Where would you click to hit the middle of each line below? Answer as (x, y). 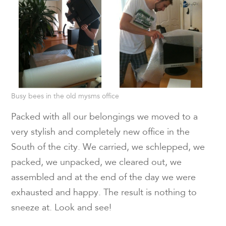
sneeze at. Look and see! (62, 208)
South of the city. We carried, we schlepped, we (108, 148)
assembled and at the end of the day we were (104, 178)
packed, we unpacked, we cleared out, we (97, 163)
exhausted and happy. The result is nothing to (104, 193)
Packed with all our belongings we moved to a (105, 117)
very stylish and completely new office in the (101, 132)
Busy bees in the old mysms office (65, 97)
